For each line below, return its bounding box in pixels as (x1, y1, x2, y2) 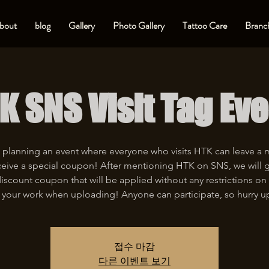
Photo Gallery (112, 19, 165, 32)
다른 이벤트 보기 (98, 255, 171, 267)
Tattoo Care (182, 19, 227, 32)
